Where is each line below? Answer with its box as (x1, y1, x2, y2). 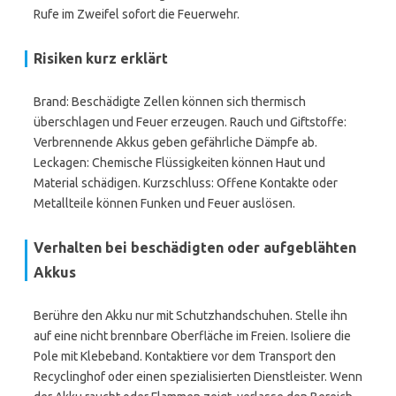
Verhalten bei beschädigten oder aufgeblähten (34, 240, 356, 255)
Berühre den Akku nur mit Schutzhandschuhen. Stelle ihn (34, 308, 347, 323)
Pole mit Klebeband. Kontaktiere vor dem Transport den (34, 349, 336, 363)
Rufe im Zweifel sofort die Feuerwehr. (34, 7, 240, 21)
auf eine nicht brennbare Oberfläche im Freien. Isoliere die (34, 329, 351, 343)
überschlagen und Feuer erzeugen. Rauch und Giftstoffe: (34, 115, 346, 129)
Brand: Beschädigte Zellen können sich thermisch (34, 95, 306, 109)
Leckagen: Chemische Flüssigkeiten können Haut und (34, 156, 325, 170)
